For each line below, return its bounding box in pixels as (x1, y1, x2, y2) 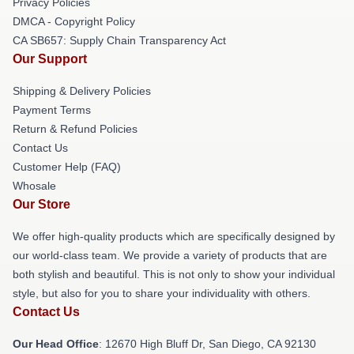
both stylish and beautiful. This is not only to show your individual (13, 268, 335, 281)
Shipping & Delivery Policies (13, 85, 151, 97)
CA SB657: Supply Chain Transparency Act (13, 34, 226, 47)
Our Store (13, 198, 70, 211)
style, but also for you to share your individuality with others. (13, 287, 311, 299)
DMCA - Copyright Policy (13, 15, 135, 28)
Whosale (13, 179, 56, 192)
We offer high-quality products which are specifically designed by (13, 230, 335, 243)
